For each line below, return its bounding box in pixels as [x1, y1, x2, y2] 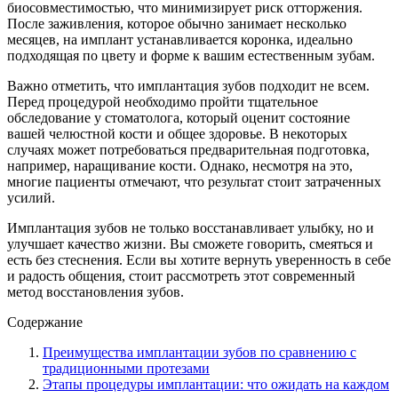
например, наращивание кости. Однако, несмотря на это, [7, 157, 353, 173]
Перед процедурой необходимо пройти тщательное [7, 93, 318, 109]
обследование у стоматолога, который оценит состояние [7, 109, 350, 125]
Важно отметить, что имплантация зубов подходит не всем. [7, 77, 370, 93]
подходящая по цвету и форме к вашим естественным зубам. [7, 47, 375, 63]
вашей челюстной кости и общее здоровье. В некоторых [7, 125, 347, 141]
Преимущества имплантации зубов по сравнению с [43, 344, 356, 360]
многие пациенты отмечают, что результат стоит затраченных [7, 173, 381, 189]
